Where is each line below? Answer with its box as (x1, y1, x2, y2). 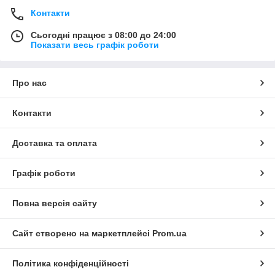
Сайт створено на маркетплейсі (12, 228, 152, 238)
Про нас (12, 77, 47, 88)
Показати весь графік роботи (31, 39, 159, 50)
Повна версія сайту (12, 198, 97, 208)
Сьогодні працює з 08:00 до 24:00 (31, 29, 176, 40)
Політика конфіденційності (12, 258, 129, 268)
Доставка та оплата (12, 137, 97, 148)
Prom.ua (152, 228, 187, 238)
